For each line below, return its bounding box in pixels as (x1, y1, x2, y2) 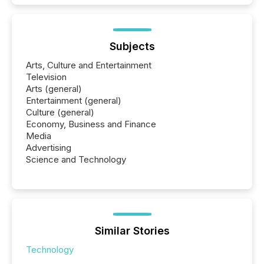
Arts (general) (26, 82, 82, 94)
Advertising (26, 141, 71, 153)
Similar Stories (94, 224, 170, 237)
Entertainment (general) (26, 94, 121, 106)
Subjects (109, 39, 155, 52)
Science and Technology (26, 153, 126, 165)
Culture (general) (26, 106, 94, 118)
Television (26, 71, 67, 82)
